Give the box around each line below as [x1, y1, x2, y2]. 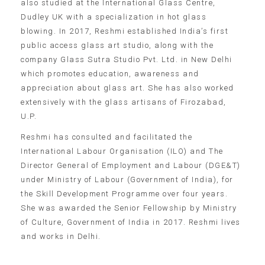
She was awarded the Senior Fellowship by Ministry [21, 203, 237, 212]
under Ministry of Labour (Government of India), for [21, 174, 234, 184]
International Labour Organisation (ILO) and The [21, 146, 224, 156]
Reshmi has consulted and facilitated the [21, 132, 192, 141]
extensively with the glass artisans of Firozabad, [21, 97, 227, 106]
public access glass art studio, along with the [21, 40, 214, 50]
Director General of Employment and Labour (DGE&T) [21, 160, 241, 170]
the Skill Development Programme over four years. [21, 189, 228, 198]
